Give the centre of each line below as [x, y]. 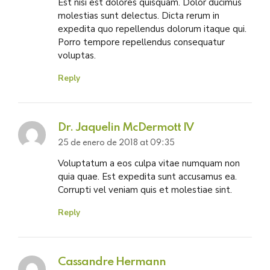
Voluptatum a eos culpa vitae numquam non [149, 164]
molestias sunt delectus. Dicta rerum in [138, 15]
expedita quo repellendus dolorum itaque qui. [152, 29]
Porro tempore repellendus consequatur [141, 42]
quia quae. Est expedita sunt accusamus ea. [147, 177]
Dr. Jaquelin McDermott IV [126, 127]
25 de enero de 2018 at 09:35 [116, 143]
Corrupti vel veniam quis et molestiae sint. [145, 190]
